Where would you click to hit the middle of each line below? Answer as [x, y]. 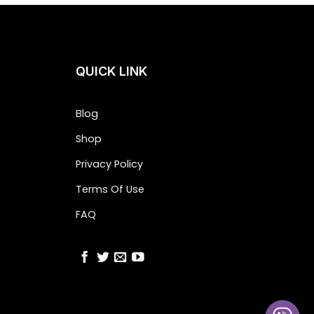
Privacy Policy [110, 164]
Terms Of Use [110, 189]
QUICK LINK [112, 71]
